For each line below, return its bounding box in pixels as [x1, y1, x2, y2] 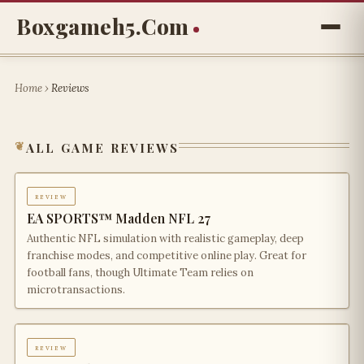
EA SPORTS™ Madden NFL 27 [27, 210, 210, 227]
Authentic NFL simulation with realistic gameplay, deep [27, 232, 304, 245]
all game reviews [26, 134, 179, 157]
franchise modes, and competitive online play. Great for [27, 249, 306, 262]
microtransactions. [27, 283, 125, 297]
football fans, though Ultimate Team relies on [27, 266, 253, 279]
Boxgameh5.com [16, 12, 189, 41]
